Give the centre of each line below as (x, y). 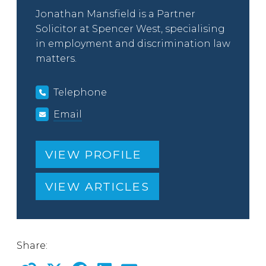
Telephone (80, 92)
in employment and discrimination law (133, 44)
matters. (56, 58)
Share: (32, 246)
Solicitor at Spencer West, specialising (130, 29)
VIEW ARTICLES (97, 186)
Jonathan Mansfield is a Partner (115, 14)
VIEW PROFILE (94, 154)
